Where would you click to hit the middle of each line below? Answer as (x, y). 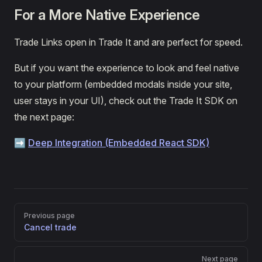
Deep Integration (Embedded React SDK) (119, 142)
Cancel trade (50, 227)
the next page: (44, 117)
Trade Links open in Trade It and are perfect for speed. (128, 42)
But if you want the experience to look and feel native (127, 68)
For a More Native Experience (107, 15)
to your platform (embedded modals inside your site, (123, 84)
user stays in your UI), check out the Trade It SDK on (126, 100)
